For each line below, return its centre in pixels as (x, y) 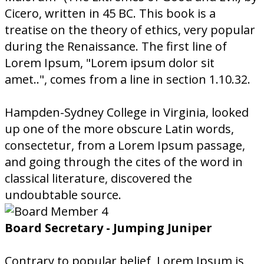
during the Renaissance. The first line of (116, 46)
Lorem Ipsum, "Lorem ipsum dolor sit (110, 63)
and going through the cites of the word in (124, 162)
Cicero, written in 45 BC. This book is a (110, 13)
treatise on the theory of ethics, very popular (130, 30)
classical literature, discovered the (98, 178)
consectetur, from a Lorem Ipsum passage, (125, 145)
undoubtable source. (63, 195)
